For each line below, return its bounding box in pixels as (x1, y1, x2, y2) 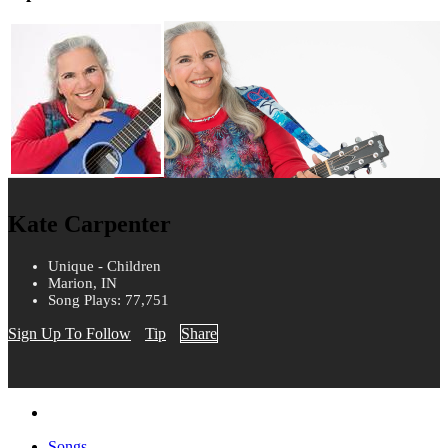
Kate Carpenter (8, 211, 171, 238)
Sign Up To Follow (8, 325, 131, 343)
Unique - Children (48, 258, 161, 275)
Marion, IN (48, 275, 117, 292)
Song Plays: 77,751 (48, 292, 169, 309)
